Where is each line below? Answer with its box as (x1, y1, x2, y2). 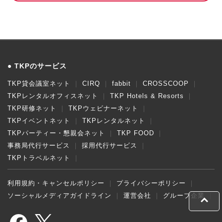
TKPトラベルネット (7, 154, 70, 162)
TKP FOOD (117, 129, 154, 137)
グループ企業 (163, 191, 205, 199)
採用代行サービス (82, 141, 137, 149)
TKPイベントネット (7, 116, 70, 124)
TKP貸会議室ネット (7, 79, 70, 87)
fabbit (112, 79, 131, 87)
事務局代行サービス (7, 141, 70, 149)
